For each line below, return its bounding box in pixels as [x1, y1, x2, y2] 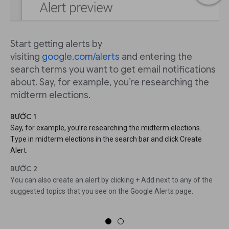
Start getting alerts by [10, 38, 102, 50]
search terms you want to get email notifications [10, 64, 216, 76]
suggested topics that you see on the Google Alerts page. [10, 187, 193, 196]
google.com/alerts [42, 51, 120, 63]
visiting [10, 51, 42, 63]
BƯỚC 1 [10, 112, 36, 122]
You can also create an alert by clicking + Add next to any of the [10, 176, 213, 185]
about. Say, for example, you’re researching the [10, 77, 209, 88]
